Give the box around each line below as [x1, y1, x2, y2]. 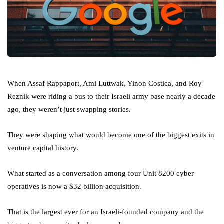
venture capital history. [7, 144, 78, 152]
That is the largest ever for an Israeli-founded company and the [7, 208, 204, 216]
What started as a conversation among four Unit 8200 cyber [7, 169, 194, 178]
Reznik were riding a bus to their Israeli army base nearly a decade [7, 92, 215, 101]
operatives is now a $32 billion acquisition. [7, 182, 141, 191]
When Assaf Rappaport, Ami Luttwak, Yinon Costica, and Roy [7, 79, 202, 88]
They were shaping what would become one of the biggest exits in [7, 131, 214, 139]
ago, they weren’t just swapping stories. [7, 105, 131, 114]
